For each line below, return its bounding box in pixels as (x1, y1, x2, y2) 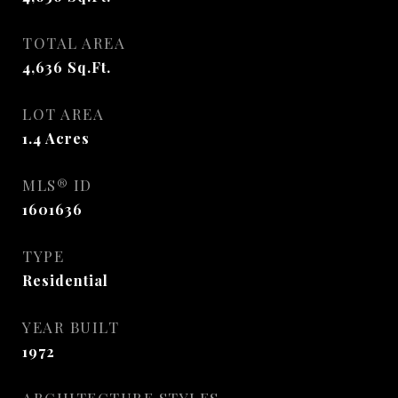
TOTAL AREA (22, 33, 125, 52)
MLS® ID (22, 175, 92, 195)
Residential (22, 271, 108, 290)
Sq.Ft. (68, 58, 111, 76)
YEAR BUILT (22, 317, 119, 337)
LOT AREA (22, 104, 104, 123)
